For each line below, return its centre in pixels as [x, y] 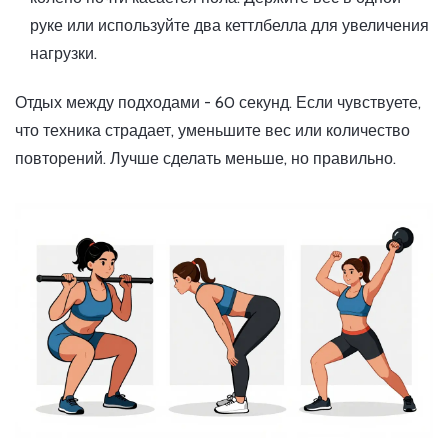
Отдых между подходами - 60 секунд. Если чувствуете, [218, 103]
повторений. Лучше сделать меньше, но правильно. [205, 159]
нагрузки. [63, 54]
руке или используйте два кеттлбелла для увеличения [229, 26]
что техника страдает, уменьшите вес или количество [212, 131]
